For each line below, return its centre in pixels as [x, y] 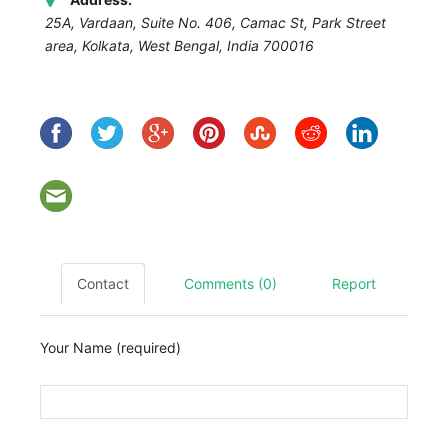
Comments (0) [230, 283]
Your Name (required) [110, 347]
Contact [103, 283]
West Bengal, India [198, 45]
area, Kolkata [87, 45]
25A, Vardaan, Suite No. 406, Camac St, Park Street [215, 22]
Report [354, 283]
